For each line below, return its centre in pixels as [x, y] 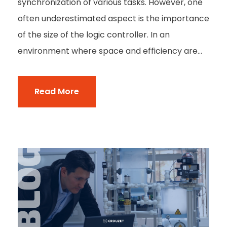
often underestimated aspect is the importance [113, 19]
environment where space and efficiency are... [110, 51]
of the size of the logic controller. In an [94, 35]
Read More [57, 92]
